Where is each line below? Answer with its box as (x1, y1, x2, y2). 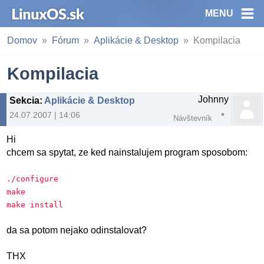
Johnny (198, 94, 229, 104)
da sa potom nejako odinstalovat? (6, 225, 147, 236)
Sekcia (9, 95, 39, 105)
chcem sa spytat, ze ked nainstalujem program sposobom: (6, 147, 248, 158)
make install (6, 200, 64, 210)
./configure (6, 174, 59, 184)
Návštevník (173, 114, 212, 123)
